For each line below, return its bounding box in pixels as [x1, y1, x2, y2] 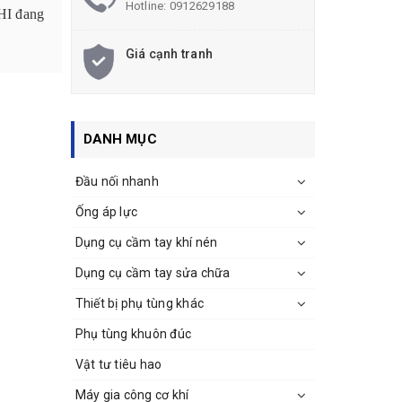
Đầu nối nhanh [74, 173, 159, 188]
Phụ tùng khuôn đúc [74, 326, 191, 341]
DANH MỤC [83, 130, 157, 147]
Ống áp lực [74, 204, 137, 219]
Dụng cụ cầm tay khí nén [74, 234, 218, 249]
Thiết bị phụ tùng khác [74, 295, 204, 310]
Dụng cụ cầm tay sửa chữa [74, 265, 231, 280]
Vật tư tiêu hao [74, 356, 162, 371]
